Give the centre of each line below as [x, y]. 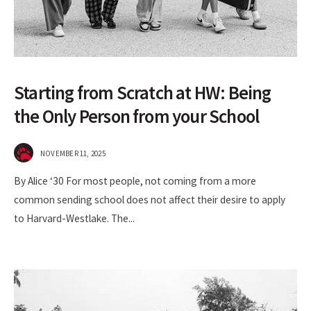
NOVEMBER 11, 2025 [73, 154]
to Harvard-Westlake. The [71, 219]
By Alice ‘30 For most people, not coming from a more [135, 181]
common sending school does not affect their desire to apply [150, 200]
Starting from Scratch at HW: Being [143, 93]
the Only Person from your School [137, 117]
